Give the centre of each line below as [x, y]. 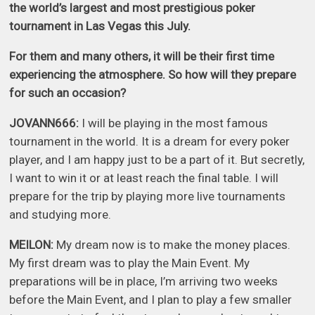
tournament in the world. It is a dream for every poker [150, 142]
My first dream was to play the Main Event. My [130, 263]
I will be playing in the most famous [174, 123]
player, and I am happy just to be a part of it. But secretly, [157, 160]
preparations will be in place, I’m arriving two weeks [144, 282]
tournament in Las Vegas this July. [102, 26]
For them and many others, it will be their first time [142, 57]
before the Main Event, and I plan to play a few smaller [151, 300]
